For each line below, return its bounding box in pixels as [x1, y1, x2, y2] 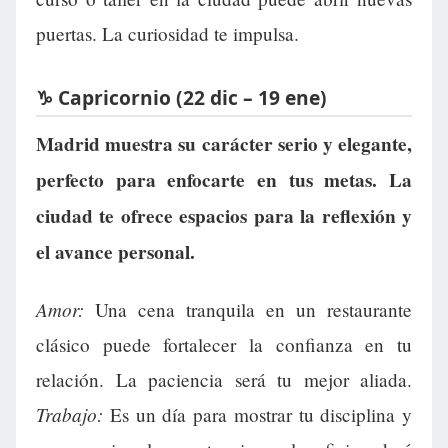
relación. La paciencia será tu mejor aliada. [36, 367, 412, 393]
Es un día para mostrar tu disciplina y [103, 402, 412, 428]
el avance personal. [36, 238, 195, 267]
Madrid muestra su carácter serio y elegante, [36, 130, 412, 159]
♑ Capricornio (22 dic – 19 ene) [36, 83, 327, 111]
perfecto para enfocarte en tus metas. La [36, 166, 412, 195]
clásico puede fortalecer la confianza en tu [36, 332, 412, 358]
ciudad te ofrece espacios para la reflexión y [36, 202, 412, 231]
